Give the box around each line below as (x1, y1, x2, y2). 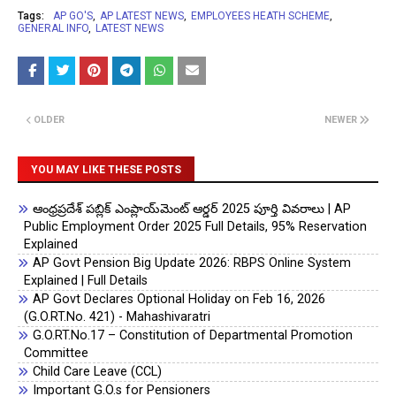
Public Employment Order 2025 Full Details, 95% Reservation (24, 219, 368, 235)
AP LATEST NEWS (100, 10, 184, 23)
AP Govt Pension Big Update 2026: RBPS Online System (33, 255, 352, 271)
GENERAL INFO (18, 22, 88, 35)
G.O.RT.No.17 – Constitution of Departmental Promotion (33, 328, 354, 344)
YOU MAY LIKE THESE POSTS (31, 164, 181, 177)
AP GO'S (53, 10, 93, 23)
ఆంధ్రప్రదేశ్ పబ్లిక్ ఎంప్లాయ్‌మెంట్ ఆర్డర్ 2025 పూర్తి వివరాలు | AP (33, 202, 352, 217)
